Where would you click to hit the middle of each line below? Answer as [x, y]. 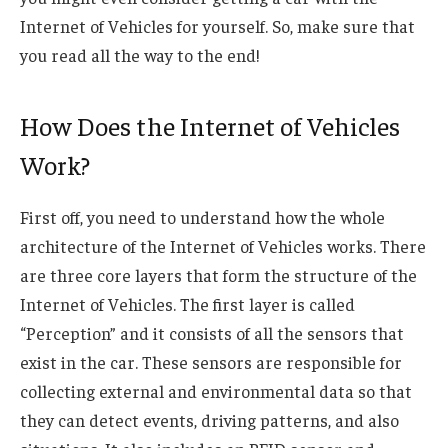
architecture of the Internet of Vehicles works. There [223, 246]
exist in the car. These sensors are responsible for [211, 362]
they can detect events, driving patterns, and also [209, 420]
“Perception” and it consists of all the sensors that [212, 333]
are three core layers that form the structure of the [218, 275]
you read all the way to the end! [140, 55]
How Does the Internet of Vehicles [210, 125]
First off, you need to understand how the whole [202, 217]
